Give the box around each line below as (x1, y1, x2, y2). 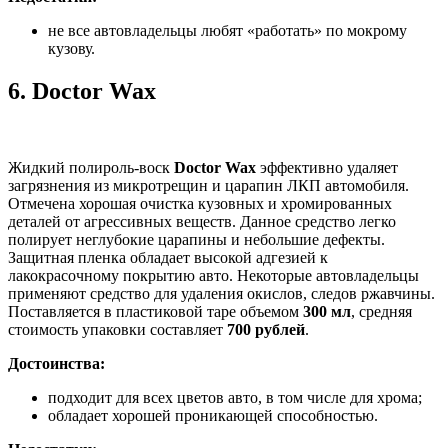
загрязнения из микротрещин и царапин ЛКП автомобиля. (8, 176, 409, 194)
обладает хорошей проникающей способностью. (48, 406, 378, 424)
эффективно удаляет (256, 158, 398, 176)
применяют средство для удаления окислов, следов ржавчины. (8, 284, 435, 302)
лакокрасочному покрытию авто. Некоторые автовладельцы (8, 266, 419, 284)
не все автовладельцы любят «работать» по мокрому (48, 22, 407, 40)
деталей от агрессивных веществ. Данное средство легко (8, 212, 396, 230)
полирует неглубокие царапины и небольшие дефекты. (8, 230, 385, 248)
